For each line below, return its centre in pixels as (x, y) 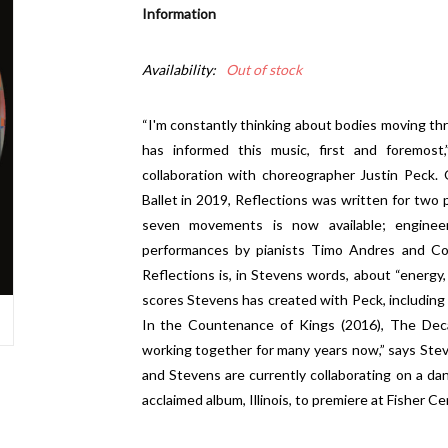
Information (178, 13)
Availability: (178, 69)
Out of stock (263, 69)
